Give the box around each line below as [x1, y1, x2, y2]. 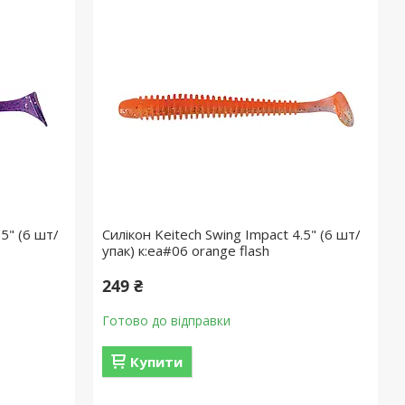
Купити [130, 353, 184, 371]
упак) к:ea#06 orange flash [102, 241, 270, 259]
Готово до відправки [102, 312, 231, 329]
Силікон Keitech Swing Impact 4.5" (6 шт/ [102, 225, 362, 243]
